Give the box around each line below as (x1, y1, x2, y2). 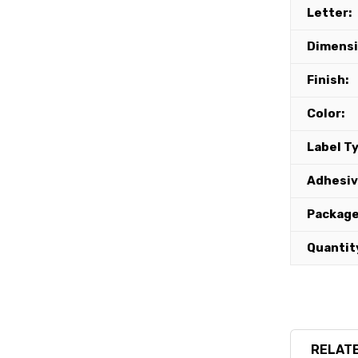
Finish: (306, 73, 348, 88)
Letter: (306, 6, 352, 21)
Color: (306, 106, 344, 121)
